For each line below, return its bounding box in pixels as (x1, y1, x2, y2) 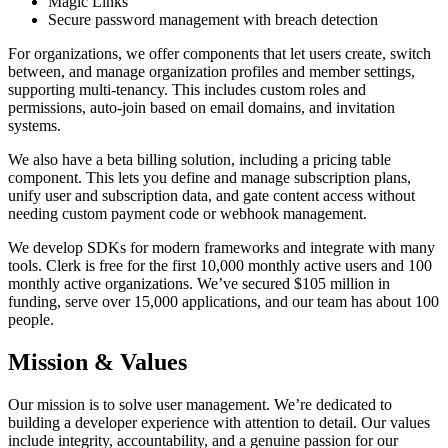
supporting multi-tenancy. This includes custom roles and (8, 81, 366, 99)
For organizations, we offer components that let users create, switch (8, 45, 431, 63)
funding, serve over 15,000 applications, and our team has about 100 (8, 293, 439, 311)
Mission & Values (8, 349, 187, 376)
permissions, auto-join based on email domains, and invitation (8, 99, 395, 117)
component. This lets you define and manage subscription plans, (8, 169, 411, 187)
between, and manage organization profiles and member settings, (8, 63, 415, 81)
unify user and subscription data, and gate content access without (8, 187, 415, 205)
